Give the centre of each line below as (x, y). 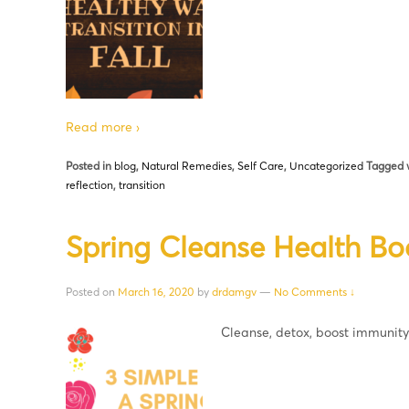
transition (142, 185)
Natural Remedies (187, 166)
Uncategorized (326, 166)
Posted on (92, 292)
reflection (89, 185)
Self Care (261, 166)
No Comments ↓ (315, 292)
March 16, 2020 (156, 292)
